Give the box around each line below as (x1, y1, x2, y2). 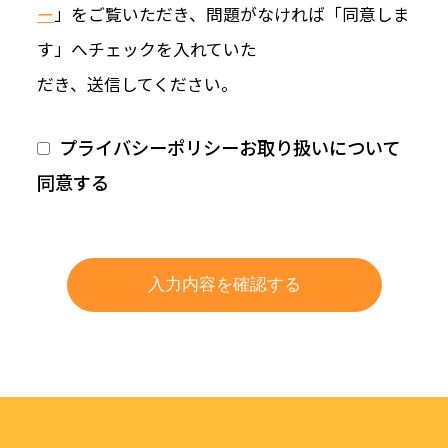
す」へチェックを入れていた (37, 36, 258, 61)
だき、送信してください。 (37, 71, 239, 96)
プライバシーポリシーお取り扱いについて (59, 134, 401, 161)
